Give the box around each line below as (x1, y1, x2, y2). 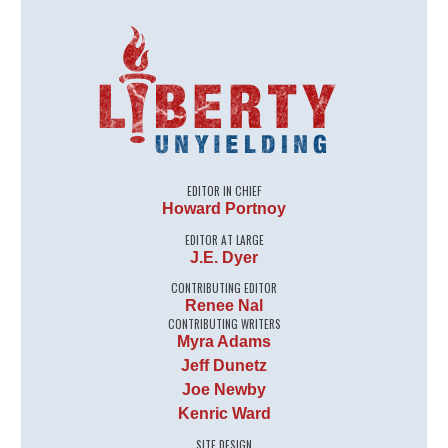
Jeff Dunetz (181, 357, 267, 375)
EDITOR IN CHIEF (187, 182, 261, 199)
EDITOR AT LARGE (184, 231, 264, 248)
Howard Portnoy (162, 199, 286, 217)
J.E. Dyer (190, 248, 258, 266)
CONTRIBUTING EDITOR (171, 280, 277, 297)
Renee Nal (185, 297, 263, 315)
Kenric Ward (177, 405, 271, 423)
